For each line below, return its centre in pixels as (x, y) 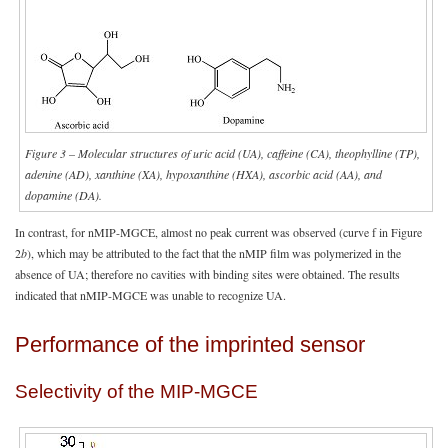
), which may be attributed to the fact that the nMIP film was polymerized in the (214, 252)
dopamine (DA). (63, 194)
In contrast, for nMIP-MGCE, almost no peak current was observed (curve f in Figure (218, 231)
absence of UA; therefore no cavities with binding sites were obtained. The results (207, 273)
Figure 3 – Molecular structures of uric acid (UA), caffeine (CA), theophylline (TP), (222, 152)
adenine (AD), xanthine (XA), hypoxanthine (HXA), (147, 173)
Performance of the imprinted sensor (190, 345)
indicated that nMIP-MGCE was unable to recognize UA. (150, 294)
